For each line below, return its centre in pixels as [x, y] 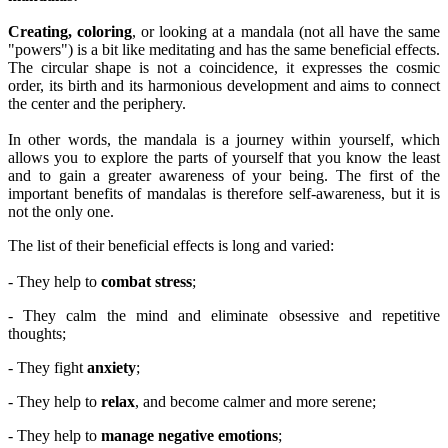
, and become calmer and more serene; [255, 402]
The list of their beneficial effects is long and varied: [171, 246]
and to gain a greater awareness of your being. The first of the [224, 176]
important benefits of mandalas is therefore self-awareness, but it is [224, 194]
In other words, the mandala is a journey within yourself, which [224, 140]
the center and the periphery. [97, 104]
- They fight [45, 368]
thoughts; [37, 334]
